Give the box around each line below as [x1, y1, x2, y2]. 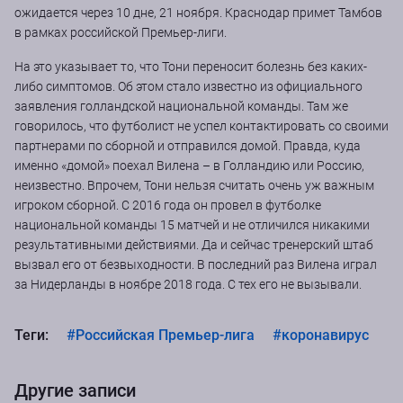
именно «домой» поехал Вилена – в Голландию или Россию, [14, 158, 364, 174]
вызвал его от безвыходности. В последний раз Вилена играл [14, 257, 377, 273]
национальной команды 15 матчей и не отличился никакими [14, 218, 370, 233]
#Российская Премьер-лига [67, 327, 255, 345]
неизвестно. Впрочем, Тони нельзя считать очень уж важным [14, 178, 374, 193]
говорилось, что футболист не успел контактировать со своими [14, 119, 389, 134]
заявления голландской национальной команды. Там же [14, 99, 348, 114]
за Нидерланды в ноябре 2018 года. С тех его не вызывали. [14, 277, 362, 292]
